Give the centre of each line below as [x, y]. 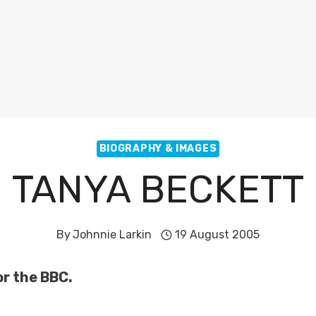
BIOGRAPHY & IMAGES [158, 148]
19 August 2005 [218, 235]
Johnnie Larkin [112, 235]
